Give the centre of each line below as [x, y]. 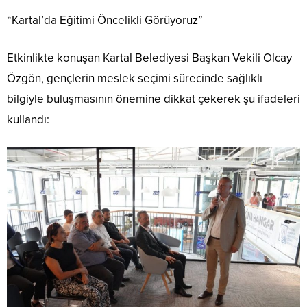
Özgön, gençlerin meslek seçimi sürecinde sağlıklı [135, 79]
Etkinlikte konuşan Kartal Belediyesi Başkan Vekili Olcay [149, 58]
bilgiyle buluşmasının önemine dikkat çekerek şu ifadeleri [153, 99]
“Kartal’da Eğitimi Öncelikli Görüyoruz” [105, 21]
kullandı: [28, 120]
